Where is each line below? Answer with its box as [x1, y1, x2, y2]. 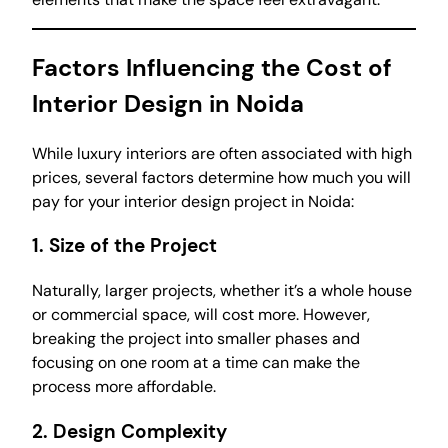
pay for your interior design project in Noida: [32, 190, 354, 212]
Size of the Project [49, 233, 217, 259]
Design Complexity [53, 418, 227, 444]
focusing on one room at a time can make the [32, 351, 360, 373]
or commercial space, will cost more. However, [32, 303, 370, 325]
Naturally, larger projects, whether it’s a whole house [32, 279, 412, 301]
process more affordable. [32, 375, 216, 397]
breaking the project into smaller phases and [32, 327, 360, 349]
